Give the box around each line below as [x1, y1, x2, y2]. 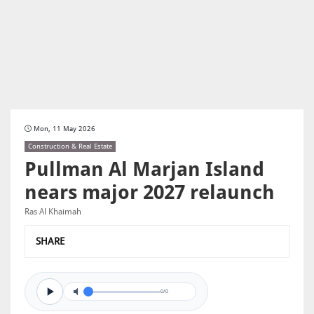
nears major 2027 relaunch [25, 181, 275, 204]
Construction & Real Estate [28, 142, 112, 150]
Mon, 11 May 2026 [32, 125, 95, 132]
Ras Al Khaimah [25, 207, 81, 217]
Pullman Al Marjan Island [25, 158, 264, 181]
